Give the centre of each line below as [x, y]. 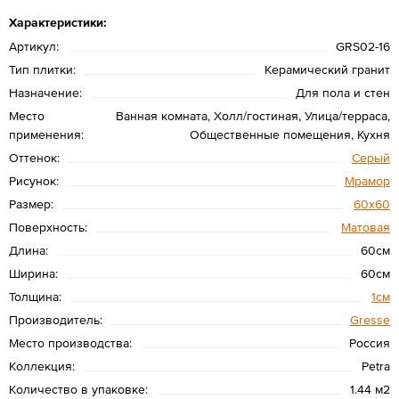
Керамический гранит [327, 69]
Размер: [31, 204]
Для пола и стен [343, 92]
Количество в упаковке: [78, 389]
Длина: [28, 250]
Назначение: [45, 92]
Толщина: [35, 296]
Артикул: [34, 46]
